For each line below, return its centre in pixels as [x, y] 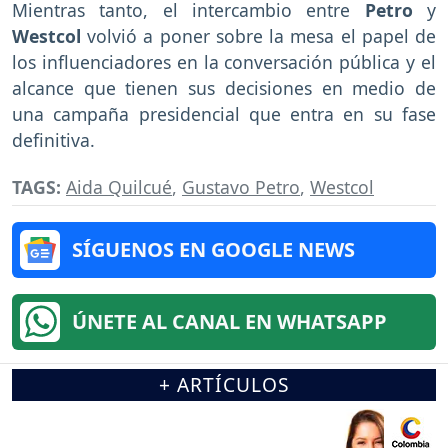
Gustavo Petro [241, 187]
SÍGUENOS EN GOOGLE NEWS [213, 250]
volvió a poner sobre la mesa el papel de [258, 36]
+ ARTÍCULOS [224, 385]
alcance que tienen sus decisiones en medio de [224, 88]
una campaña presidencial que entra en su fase [224, 114]
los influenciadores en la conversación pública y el [224, 62]
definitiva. [53, 140]
